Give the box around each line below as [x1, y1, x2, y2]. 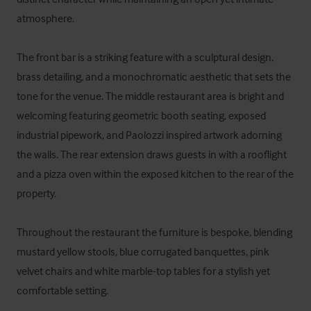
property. [17, 186, 58, 200]
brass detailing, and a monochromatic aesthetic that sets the [17, 69, 291, 83]
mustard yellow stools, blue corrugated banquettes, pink [17, 244, 269, 258]
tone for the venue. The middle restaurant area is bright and [17, 89, 284, 103]
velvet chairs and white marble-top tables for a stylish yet [17, 264, 270, 278]
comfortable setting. [17, 283, 110, 297]
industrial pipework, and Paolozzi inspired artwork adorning [17, 128, 282, 142]
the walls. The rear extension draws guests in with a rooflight [17, 147, 287, 161]
